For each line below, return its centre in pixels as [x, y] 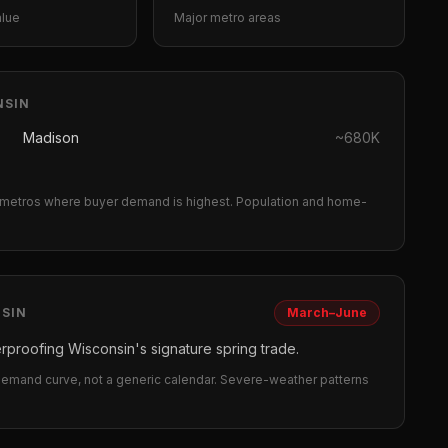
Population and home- [301, 201]
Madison [50, 137]
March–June [327, 312]
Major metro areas [227, 17]
